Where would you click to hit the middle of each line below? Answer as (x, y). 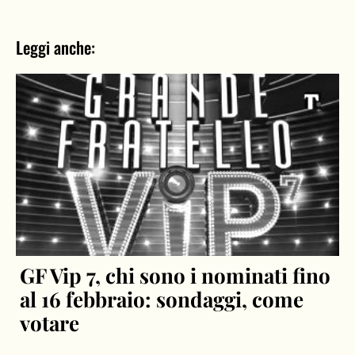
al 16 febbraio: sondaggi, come (162, 299)
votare (50, 323)
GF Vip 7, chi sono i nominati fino (176, 275)
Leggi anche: (55, 48)
